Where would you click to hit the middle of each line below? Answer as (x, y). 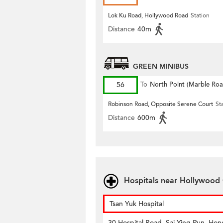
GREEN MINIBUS (161, 66)
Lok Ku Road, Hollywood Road (148, 15)
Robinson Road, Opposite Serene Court (161, 104)
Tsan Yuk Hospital (137, 204)
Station (200, 15)
